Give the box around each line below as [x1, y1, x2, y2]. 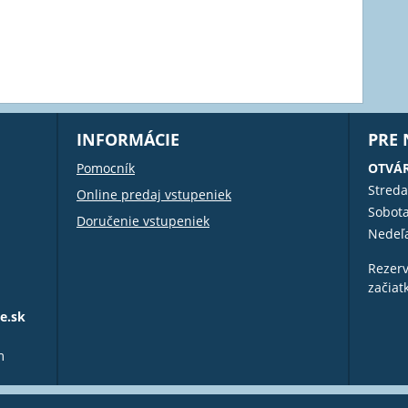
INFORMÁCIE [76, 128, 179, 151]
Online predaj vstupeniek [76, 186, 231, 204]
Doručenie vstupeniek [76, 212, 209, 230]
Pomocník [76, 159, 135, 178]
